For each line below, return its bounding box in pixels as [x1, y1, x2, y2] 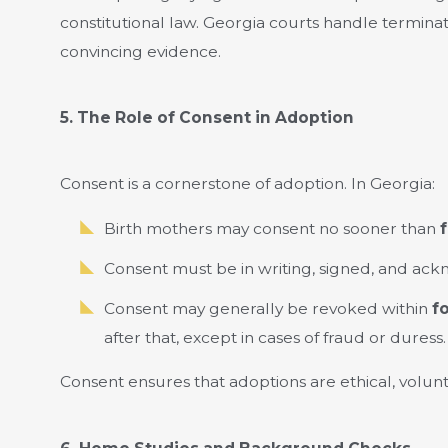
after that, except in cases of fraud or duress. [103, 327, 446, 347]
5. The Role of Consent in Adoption [59, 107, 354, 127]
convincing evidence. [59, 41, 221, 61]
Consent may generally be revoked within [103, 298, 432, 318]
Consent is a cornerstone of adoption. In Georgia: [59, 174, 435, 194]
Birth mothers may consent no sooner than [103, 218, 440, 238]
